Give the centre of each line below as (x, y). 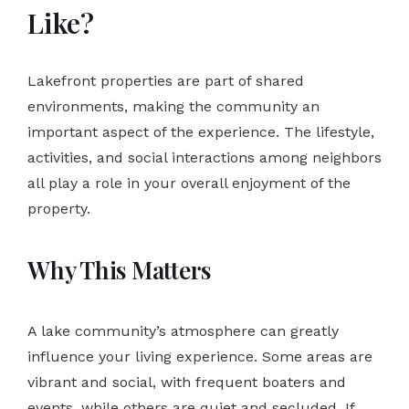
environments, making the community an (173, 106)
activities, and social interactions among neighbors (204, 157)
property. (59, 208)
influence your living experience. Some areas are (200, 356)
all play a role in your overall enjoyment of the (189, 183)
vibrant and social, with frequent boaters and (187, 382)
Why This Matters (119, 269)
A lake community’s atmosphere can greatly (183, 330)
